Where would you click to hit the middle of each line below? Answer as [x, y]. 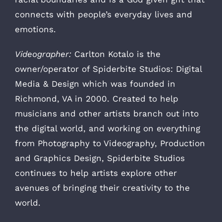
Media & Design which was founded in [95, 83]
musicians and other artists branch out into [107, 113]
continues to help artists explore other [96, 173]
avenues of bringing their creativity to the [102, 188]
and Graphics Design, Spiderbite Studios [100, 158]
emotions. [35, 29]
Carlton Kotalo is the [116, 54]
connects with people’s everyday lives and [104, 14]
